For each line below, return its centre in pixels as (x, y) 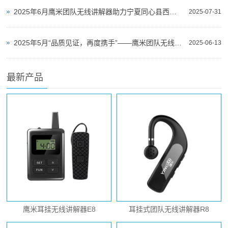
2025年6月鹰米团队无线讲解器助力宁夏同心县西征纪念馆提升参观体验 (173, 11)
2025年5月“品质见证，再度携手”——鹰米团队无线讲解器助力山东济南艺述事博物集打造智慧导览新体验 (178, 42)
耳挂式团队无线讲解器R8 (169, 209)
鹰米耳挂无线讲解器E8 (59, 209)
